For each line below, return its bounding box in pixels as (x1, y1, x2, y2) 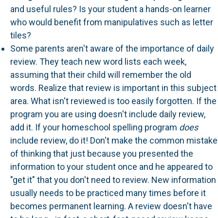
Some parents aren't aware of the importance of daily (10, 43, 214, 54)
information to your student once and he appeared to (10, 162, 213, 172)
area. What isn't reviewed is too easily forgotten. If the (10, 96, 217, 106)
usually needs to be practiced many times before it (10, 188, 206, 198)
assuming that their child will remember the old (10, 70, 191, 80)
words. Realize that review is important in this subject (10, 83, 217, 93)
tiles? (10, 30, 31, 40)
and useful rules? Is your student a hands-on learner (10, 4, 211, 14)
